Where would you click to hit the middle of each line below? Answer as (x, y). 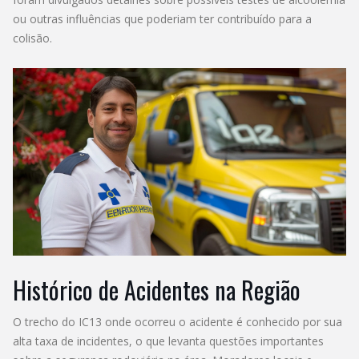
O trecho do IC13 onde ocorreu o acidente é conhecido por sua (177, 321)
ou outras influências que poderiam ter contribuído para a (162, 18)
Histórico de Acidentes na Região (157, 289)
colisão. (32, 38)
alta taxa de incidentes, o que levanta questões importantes (168, 341)
